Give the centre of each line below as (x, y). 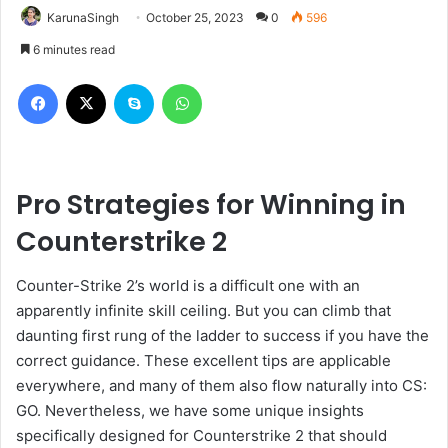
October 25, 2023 (195, 17)
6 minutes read (72, 49)
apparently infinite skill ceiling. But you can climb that (203, 311)
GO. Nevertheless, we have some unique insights (190, 411)
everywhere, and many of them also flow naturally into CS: (221, 386)
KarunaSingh (83, 17)
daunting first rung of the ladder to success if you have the (222, 336)
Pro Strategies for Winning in (211, 204)
